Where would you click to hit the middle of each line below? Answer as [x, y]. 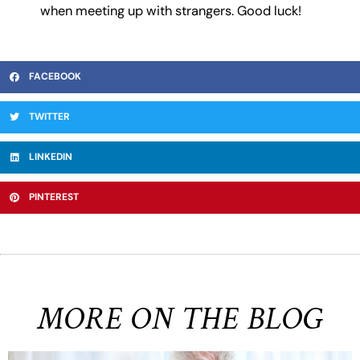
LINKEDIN [51, 157]
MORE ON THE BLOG [180, 319]
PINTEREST [54, 197]
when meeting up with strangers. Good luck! [171, 11]
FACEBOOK [55, 77]
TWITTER [49, 117]
